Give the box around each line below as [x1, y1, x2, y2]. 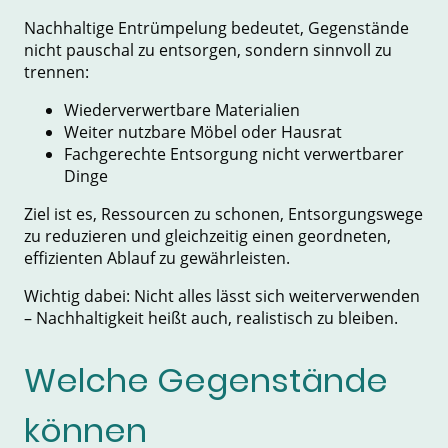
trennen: [24, 60, 89, 83]
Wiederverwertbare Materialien [64, 98, 300, 121]
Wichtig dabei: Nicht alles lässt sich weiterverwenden [24, 284, 420, 307]
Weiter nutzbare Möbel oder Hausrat [64, 120, 342, 143]
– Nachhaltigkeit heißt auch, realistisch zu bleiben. [24, 306, 398, 329]
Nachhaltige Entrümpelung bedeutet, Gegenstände [24, 16, 409, 39]
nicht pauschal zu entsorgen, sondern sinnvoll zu [24, 38, 392, 61]
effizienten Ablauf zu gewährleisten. [24, 246, 290, 269]
